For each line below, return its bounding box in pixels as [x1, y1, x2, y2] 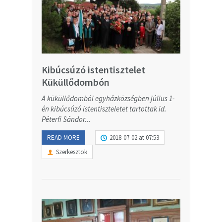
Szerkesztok [56, 148, 87, 157]
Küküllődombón [42, 76, 110, 89]
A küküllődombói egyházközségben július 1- [42, 94, 174, 104]
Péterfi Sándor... [42, 114, 91, 124]
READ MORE [47, 133, 80, 142]
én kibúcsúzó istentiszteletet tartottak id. [42, 104, 166, 114]
